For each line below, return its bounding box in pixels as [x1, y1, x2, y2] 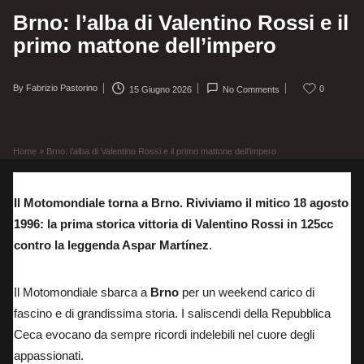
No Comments [223, 84, 280, 94]
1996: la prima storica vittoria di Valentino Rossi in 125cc [14, 216, 333, 231]
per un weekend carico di [179, 284, 314, 299]
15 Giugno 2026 [128, 84, 192, 94]
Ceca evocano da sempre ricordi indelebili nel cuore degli [14, 327, 314, 341]
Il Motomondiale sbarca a [14, 284, 150, 299]
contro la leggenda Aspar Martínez [14, 237, 209, 252]
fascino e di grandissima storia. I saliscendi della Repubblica [14, 305, 331, 320]
